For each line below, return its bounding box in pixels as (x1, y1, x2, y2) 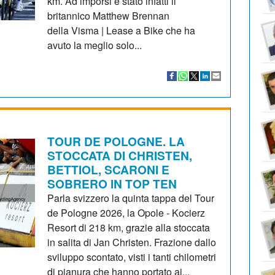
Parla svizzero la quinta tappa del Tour (47, 190, 215, 205)
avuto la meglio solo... (47, 37, 142, 52)
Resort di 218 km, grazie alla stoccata (47, 220, 211, 234)
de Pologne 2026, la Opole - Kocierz (47, 205, 206, 220)
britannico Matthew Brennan (47, 8, 170, 23)
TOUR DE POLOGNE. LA (47, 132, 185, 150)
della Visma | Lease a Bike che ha (47, 23, 196, 37)
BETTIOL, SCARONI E (47, 160, 170, 178)
